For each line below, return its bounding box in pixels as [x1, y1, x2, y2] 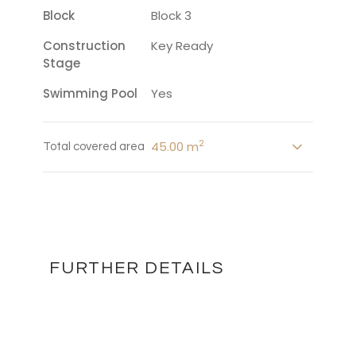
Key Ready [151, 37, 213, 54]
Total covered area [43, 141, 145, 153]
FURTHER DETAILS [49, 259, 224, 277]
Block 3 [151, 7, 192, 24]
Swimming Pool [43, 85, 137, 102]
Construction [43, 37, 126, 54]
